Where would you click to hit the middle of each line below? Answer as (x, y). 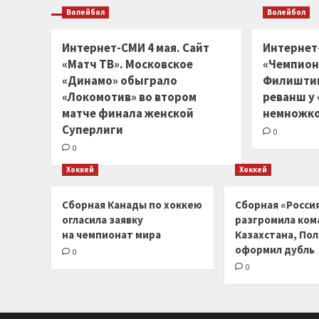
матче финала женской (128, 113)
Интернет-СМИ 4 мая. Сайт (136, 48)
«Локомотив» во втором (129, 97)
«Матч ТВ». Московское (127, 64)
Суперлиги (93, 130)
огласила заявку (103, 220)
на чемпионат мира (111, 235)
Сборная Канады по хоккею (132, 205)
